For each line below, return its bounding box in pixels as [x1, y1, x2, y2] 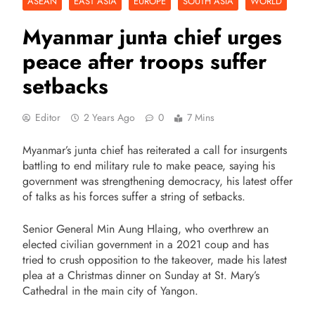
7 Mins [187, 110, 214, 124]
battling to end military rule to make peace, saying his [22, 157, 275, 174]
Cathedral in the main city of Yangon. [22, 282, 198, 299]
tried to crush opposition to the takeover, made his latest [22, 251, 287, 268]
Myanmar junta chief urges [22, 21, 282, 52]
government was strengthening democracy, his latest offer [22, 172, 292, 189]
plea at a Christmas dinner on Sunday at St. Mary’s [22, 266, 259, 283]
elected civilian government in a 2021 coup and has [22, 236, 269, 252]
